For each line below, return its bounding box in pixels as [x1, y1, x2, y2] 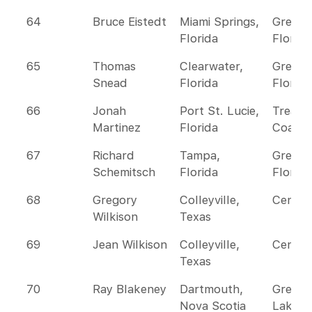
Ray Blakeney [93, 282, 166, 296]
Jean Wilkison [93, 237, 167, 251]
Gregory [93, 193, 137, 207]
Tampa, [180, 148, 220, 162]
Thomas [93, 59, 136, 73]
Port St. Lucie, [180, 104, 259, 118]
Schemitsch [93, 165, 155, 179]
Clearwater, [180, 59, 243, 73]
